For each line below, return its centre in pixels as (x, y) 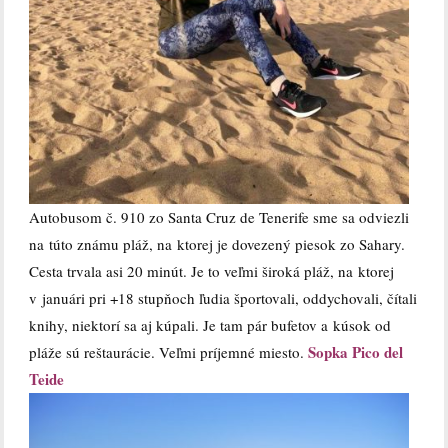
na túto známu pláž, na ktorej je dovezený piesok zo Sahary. (217, 244)
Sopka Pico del (356, 352)
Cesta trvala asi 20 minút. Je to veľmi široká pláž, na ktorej (212, 271)
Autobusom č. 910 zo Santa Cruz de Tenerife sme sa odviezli (219, 217)
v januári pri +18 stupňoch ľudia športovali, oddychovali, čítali (223, 298)
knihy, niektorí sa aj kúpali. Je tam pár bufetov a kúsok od (210, 325)
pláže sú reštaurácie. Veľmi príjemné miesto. (169, 352)
